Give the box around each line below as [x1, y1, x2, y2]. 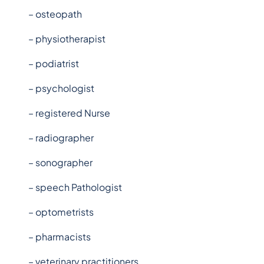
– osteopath [28, 8, 82, 20]
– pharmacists [28, 230, 91, 243]
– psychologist [28, 82, 94, 94]
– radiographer [28, 131, 94, 144]
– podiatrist [28, 57, 79, 70]
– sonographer [28, 156, 93, 169]
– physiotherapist [28, 32, 105, 45]
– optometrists [28, 206, 94, 218]
